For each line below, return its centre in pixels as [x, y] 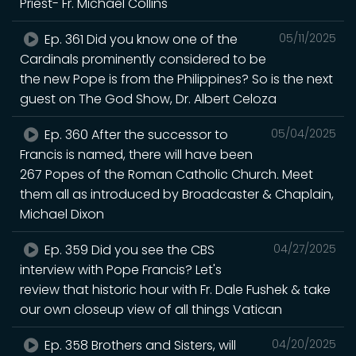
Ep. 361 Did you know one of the [140, 39]
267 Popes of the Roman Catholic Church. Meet [166, 174]
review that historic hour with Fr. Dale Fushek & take [175, 289]
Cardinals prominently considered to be [143, 59]
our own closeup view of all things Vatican [151, 309]
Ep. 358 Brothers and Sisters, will [139, 345]
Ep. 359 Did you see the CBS [128, 250]
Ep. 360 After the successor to [135, 134]
